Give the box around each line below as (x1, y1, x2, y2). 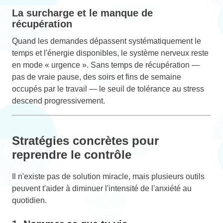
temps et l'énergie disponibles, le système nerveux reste (12, 48, 209, 57)
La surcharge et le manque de (12, 7, 153, 18)
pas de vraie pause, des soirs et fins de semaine (12, 72, 181, 81)
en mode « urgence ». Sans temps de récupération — (12, 60, 200, 69)
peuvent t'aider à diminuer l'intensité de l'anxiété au (12, 184, 192, 193)
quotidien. (12, 196, 47, 205)
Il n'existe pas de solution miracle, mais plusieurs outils (12, 172, 205, 181)
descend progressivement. (12, 96, 105, 105)
